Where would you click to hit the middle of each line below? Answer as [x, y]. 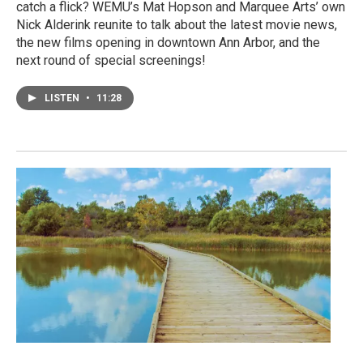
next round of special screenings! [111, 60]
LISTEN [63, 98]
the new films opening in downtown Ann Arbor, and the [168, 42]
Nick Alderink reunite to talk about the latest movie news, [177, 24]
